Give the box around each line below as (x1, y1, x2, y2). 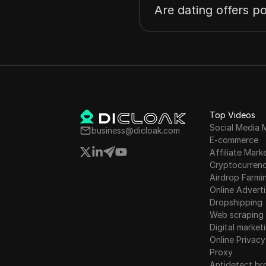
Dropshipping (210, 197, 263, 207)
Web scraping (210, 210, 264, 220)
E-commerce (210, 135, 259, 145)
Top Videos (210, 110, 256, 120)
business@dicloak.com (91, 125, 180, 135)
